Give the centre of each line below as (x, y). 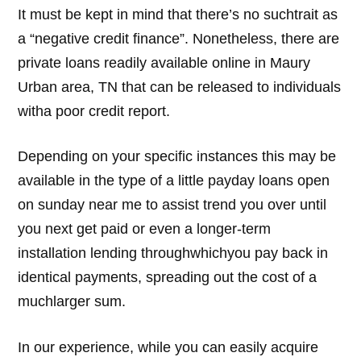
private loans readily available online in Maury (164, 62)
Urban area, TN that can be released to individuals (180, 87)
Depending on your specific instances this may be (177, 157)
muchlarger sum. (72, 302)
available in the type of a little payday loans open (174, 181)
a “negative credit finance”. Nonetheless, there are (179, 38)
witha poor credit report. (94, 111)
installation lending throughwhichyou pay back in (173, 253)
